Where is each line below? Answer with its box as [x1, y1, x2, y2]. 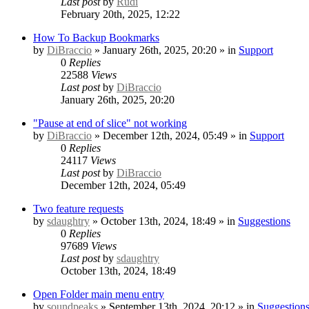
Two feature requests [33, 202, 123, 215]
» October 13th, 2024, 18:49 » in [90, 215, 238, 227]
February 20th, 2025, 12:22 [61, 8, 180, 20]
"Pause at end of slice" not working [33, 117, 187, 129]
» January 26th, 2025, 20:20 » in [92, 43, 239, 56]
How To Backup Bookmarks [33, 31, 159, 43]
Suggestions [238, 215, 290, 227]
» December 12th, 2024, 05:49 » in [92, 129, 250, 141]
